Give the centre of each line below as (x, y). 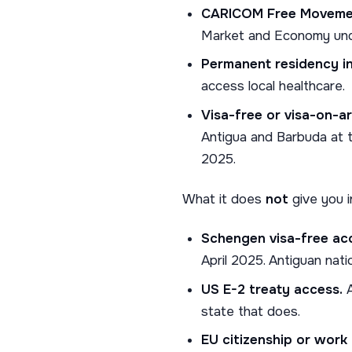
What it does (224, 200)
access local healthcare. (273, 86)
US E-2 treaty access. (271, 289)
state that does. (250, 311)
